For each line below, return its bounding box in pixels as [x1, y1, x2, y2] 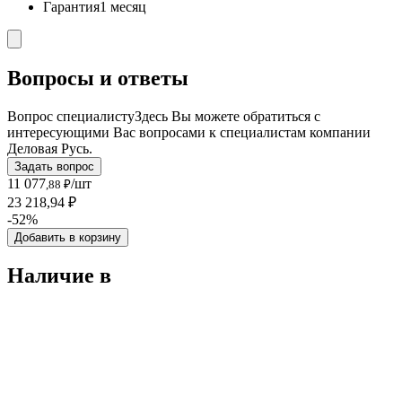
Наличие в [7, 264, 111, 288]
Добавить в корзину [14, 230, 121, 244]
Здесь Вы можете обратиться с [135, 108, 320, 124]
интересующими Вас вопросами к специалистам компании [7, 124, 371, 140]
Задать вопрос [14, 159, 94, 173]
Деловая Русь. [7, 140, 92, 156]
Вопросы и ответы [7, 66, 188, 90]
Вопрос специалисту [7, 108, 135, 124]
